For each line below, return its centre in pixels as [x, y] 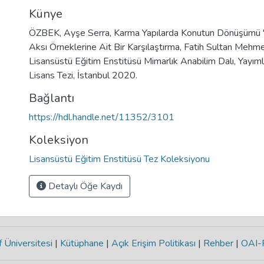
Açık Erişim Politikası [153, 243]
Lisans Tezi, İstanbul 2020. [83, 75]
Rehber [218, 243]
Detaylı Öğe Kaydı [84, 186]
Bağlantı [52, 98]
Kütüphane [82, 243]
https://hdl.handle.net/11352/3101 [102, 117]
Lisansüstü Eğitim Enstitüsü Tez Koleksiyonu [119, 159]
